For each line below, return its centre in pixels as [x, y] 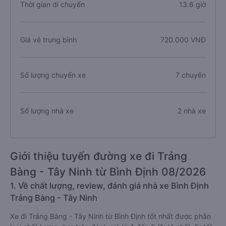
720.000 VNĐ [183, 40]
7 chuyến [190, 75]
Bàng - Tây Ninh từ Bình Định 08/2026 [108, 172]
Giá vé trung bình [48, 40]
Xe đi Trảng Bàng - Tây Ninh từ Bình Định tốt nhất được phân [110, 216]
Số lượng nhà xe [47, 110]
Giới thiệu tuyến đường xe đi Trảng [99, 156]
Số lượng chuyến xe [53, 75]
